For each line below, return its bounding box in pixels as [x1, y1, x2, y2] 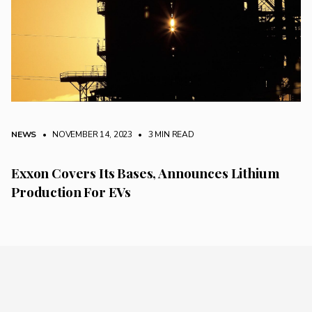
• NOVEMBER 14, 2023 [38, 129, 132, 141]
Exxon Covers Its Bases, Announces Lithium [11, 164, 279, 182]
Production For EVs [11, 182, 132, 201]
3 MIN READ [146, 129, 194, 141]
